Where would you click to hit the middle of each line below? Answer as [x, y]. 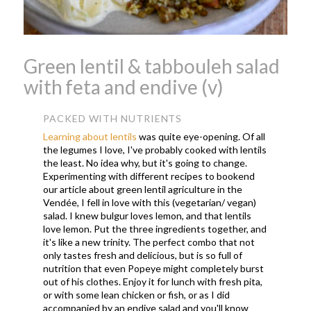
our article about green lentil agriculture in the [143, 189]
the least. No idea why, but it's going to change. [145, 162]
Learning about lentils [90, 136]
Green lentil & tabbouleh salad [151, 66]
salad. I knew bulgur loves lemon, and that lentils [148, 215]
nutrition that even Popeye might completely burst [154, 268]
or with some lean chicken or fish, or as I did [137, 294]
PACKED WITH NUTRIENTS [113, 118]
